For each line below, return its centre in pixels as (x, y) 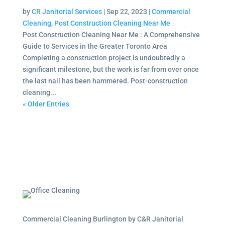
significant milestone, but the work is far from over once (110, 69)
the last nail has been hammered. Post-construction (105, 81)
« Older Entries (46, 104)
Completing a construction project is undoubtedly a (104, 58)
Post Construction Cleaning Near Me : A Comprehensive (111, 35)
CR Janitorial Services (67, 12)
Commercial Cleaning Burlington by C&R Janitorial (103, 219)
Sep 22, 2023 (127, 12)
